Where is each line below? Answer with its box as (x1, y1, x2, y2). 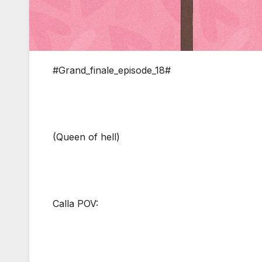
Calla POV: (53, 198, 98, 210)
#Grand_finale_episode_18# (53, 64, 171, 77)
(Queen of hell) (53, 131, 120, 143)
